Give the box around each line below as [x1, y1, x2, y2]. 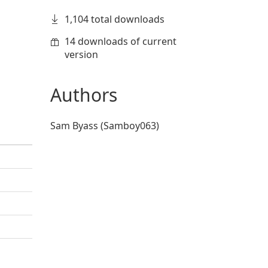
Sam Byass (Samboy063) [50, 119, 159, 132]
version [64, 48, 98, 61]
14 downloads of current [64, 35, 176, 48]
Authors [50, 83, 117, 107]
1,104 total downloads [64, 13, 165, 26]
